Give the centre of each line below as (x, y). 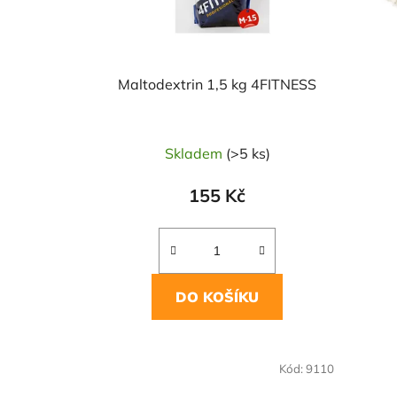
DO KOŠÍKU (218, 297)
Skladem (195, 154)
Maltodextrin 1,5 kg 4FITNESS (218, 85)
